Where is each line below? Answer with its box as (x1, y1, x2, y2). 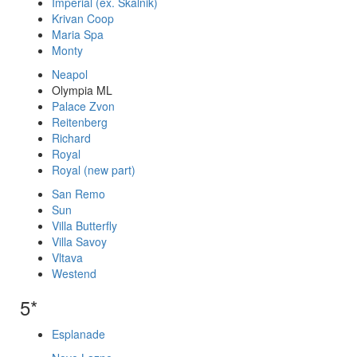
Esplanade (52, 326, 105, 342)
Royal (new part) (52, 162, 135, 178)
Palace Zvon (52, 98, 115, 114)
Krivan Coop (52, 10, 114, 26)
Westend (52, 265, 96, 281)
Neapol (52, 66, 88, 82)
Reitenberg (52, 114, 108, 130)
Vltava (52, 249, 83, 265)
